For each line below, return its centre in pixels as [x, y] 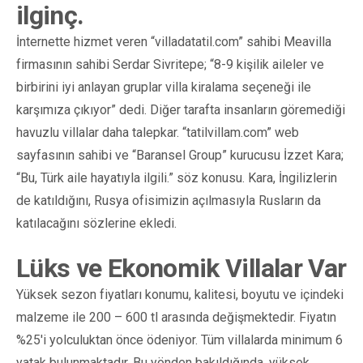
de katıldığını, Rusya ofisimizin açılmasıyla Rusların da [169, 200]
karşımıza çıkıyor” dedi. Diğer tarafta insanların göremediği [181, 109]
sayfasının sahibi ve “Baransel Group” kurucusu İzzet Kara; [180, 155]
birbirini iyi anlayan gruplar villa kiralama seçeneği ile [164, 87]
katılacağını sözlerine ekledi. [96, 223]
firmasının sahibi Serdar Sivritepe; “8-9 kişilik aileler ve [170, 64]
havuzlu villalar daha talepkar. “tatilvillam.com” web [158, 132]
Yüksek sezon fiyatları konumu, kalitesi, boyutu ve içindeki [180, 294]
